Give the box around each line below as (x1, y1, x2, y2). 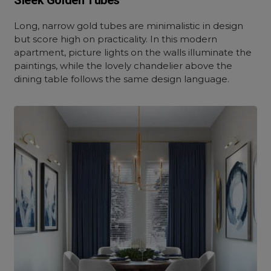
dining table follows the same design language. (14, 73, 230, 85)
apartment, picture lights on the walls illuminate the (14, 47, 252, 58)
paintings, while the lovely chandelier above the (14, 60, 233, 71)
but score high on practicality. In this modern (14, 33, 218, 45)
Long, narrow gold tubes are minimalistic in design (14, 20, 244, 31)
